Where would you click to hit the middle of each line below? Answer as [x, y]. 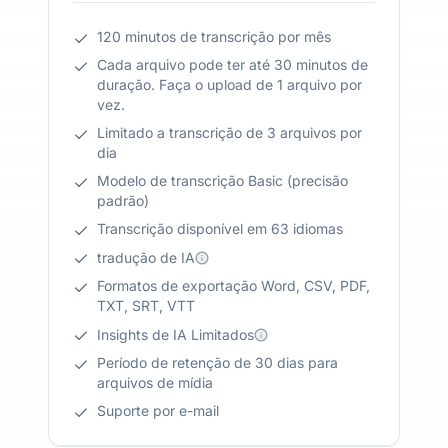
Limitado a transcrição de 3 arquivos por [229, 132]
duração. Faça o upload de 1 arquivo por [229, 84]
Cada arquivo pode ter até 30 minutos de [232, 64]
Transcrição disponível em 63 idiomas [220, 228]
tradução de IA [146, 257]
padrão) [123, 200]
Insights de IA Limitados [175, 334]
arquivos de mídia [155, 382]
